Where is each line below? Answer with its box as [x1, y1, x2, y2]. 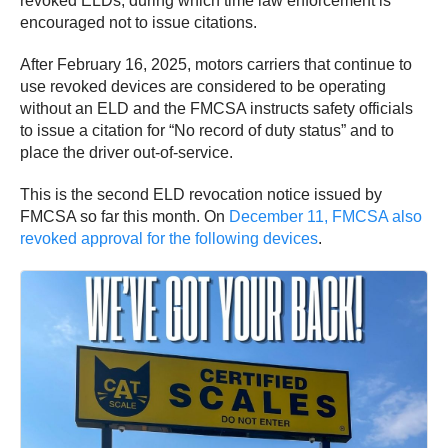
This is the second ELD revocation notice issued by [20, 185, 382, 203]
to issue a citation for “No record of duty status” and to [20, 121, 394, 139]
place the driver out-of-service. [20, 143, 233, 161]
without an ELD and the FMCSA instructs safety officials [20, 99, 413, 117]
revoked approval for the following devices [20, 229, 318, 247]
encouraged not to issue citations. [20, 13, 257, 31]
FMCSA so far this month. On [20, 207, 229, 225]
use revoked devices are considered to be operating [20, 77, 386, 95]
